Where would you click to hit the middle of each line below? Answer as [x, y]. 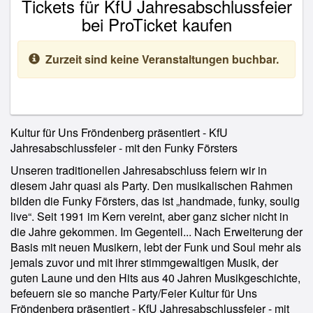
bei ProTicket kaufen [156, 24]
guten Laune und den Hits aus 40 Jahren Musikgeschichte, [155, 278]
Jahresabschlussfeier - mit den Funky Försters [124, 148]
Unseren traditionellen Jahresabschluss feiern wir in [139, 170]
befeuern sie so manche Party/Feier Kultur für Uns [134, 293]
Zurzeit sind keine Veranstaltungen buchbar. [162, 59]
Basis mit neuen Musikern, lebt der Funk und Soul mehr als [156, 247]
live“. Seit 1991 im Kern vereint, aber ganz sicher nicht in [150, 216]
